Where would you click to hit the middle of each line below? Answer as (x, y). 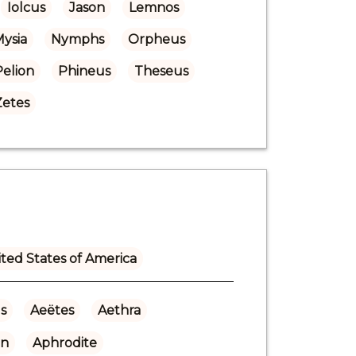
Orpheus (156, 39)
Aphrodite (64, 342)
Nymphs (77, 39)
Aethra (119, 310)
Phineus (84, 71)
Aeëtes (52, 310)
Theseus (161, 71)
